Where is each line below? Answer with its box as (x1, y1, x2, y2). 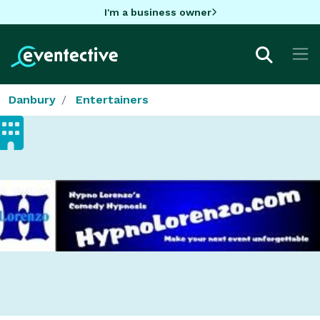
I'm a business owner (104, 6, 211, 18)
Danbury (9, 92, 56, 106)
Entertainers (76, 92, 149, 106)
